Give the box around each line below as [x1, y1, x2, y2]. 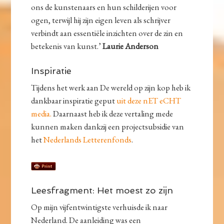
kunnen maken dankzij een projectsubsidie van [31, 121, 184, 132]
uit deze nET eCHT [116, 95, 181, 106]
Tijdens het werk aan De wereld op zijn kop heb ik [31, 82, 191, 93]
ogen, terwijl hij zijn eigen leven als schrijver [31, 14, 171, 26]
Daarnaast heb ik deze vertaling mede [51, 108, 173, 119]
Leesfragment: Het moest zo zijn [31, 185, 173, 196]
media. [31, 108, 52, 119]
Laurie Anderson [102, 40, 159, 52]
